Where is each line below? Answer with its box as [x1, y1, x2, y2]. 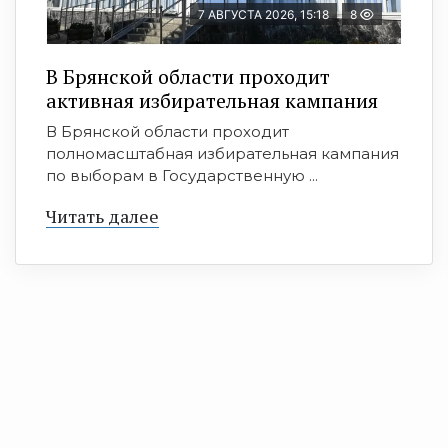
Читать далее [46, 204, 159, 229]
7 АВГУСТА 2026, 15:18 [198, 7, 329, 23]
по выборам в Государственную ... [46, 166, 318, 186]
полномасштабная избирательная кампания [46, 144, 399, 164]
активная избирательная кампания [46, 87, 378, 115]
